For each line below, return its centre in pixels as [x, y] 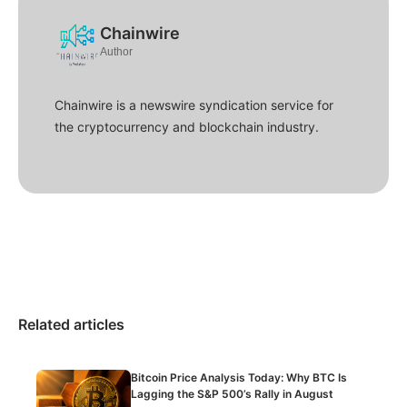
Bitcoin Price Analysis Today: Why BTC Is [239, 378]
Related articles [71, 325]
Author [116, 52]
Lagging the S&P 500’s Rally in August [233, 394]
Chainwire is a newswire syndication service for [194, 105]
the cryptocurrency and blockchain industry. [187, 127]
